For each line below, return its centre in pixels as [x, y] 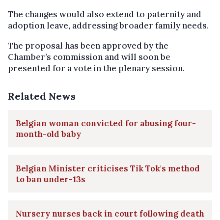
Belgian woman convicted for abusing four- [106, 123]
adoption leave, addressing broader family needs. [108, 25]
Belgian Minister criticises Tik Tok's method [108, 168]
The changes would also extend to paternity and [105, 14]
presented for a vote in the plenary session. [96, 68]
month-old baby [48, 134]
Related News [42, 96]
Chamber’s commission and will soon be [89, 57]
